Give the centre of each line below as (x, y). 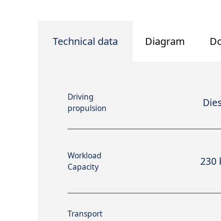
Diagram (165, 41)
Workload (85, 155)
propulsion (87, 108)
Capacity (83, 166)
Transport (85, 214)
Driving (81, 97)
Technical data (85, 41)
